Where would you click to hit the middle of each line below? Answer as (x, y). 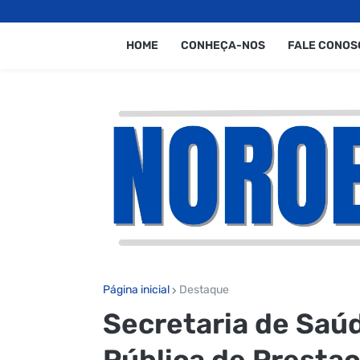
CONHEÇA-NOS (223, 45)
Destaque (204, 289)
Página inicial (136, 289)
